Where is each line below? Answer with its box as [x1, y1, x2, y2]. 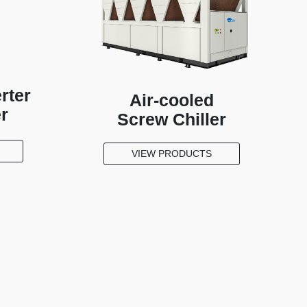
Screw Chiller [117, 109, 227, 129]
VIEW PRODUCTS [132, 148, 212, 160]
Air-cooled [130, 90, 214, 110]
